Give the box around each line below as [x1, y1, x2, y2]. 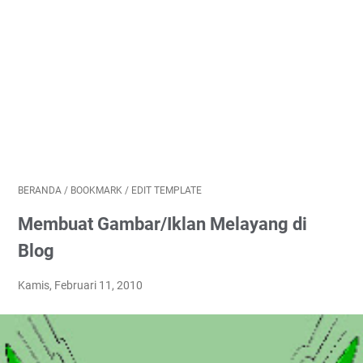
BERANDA [18, 185, 62, 196]
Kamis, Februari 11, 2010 [18, 279, 143, 292]
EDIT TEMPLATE [131, 185, 202, 196]
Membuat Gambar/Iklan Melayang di [18, 214, 307, 234]
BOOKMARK [70, 185, 122, 196]
